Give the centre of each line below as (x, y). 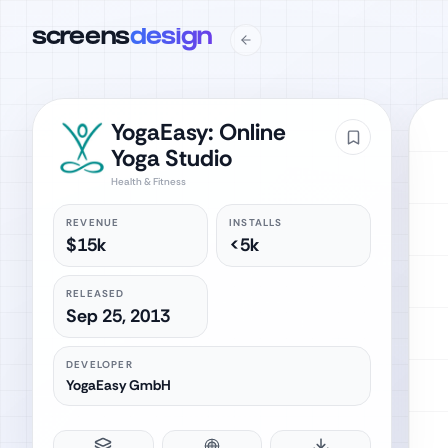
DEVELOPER (99, 364)
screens (81, 39)
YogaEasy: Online (198, 132)
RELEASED (95, 293)
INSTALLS (256, 222)
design (171, 39)
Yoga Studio (171, 158)
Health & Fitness (148, 181)
